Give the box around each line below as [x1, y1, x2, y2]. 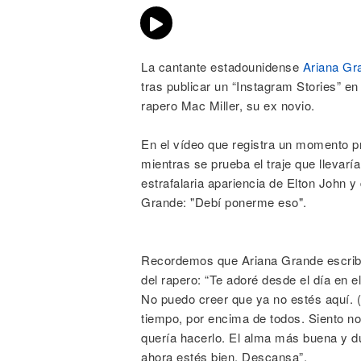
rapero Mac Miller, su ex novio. [141, 97, 315, 114]
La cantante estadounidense [141, 58, 303, 75]
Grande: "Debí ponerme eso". [141, 193, 307, 210]
